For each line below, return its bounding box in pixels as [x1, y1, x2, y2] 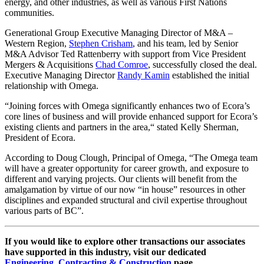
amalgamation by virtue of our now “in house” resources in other [5, 184, 245, 194]
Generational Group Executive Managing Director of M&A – [5, 27, 233, 38]
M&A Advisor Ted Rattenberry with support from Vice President [5, 48, 246, 59]
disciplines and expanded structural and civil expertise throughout [5, 194, 247, 205]
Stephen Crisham [69, 38, 133, 48]
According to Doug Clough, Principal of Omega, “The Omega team [5, 152, 258, 163]
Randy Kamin [117, 70, 170, 80]
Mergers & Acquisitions [5, 59, 95, 70]
